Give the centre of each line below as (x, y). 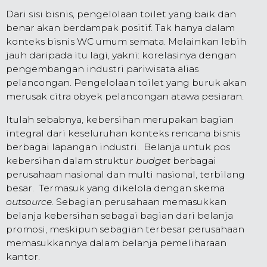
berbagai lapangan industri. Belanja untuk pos (118, 147)
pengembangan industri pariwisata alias (102, 69)
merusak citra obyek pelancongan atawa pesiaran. (125, 96)
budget (154, 160)
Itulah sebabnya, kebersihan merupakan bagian (120, 119)
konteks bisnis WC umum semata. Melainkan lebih (126, 41)
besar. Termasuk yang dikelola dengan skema (115, 188)
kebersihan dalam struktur (71, 160)
